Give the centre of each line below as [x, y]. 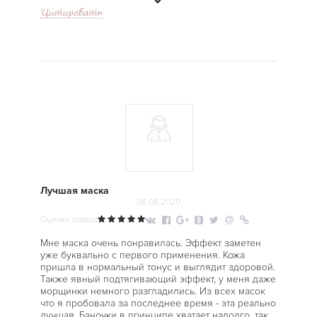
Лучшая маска [74, 191]
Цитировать [71, 12]
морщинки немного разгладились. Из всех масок [152, 291]
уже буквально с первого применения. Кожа [142, 255]
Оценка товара [69, 220]
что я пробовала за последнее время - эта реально [158, 303]
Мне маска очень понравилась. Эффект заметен [150, 243]
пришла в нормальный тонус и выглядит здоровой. [157, 267]
